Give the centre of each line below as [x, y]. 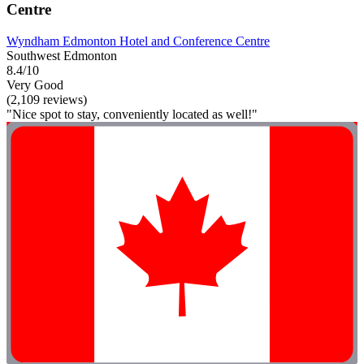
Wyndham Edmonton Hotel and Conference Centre [138, 41]
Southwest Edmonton [62, 55]
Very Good [35, 84]
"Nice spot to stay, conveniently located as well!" [132, 114]
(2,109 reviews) [47, 99]
